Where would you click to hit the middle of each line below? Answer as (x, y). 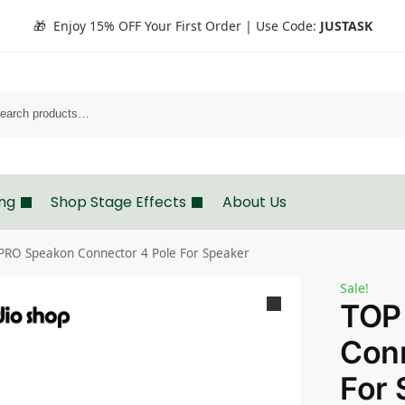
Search (384, 99)
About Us (254, 202)
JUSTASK (346, 26)
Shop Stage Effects (119, 202)
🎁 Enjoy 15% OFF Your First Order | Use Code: (176, 26)
